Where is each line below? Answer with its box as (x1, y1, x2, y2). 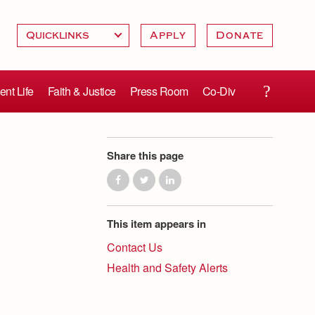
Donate (215, 29, 264, 41)
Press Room (129, 83, 188, 99)
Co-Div (202, 83, 236, 99)
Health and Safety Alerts (107, 259, 228, 276)
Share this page (107, 148, 184, 163)
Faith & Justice (47, 83, 116, 99)
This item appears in (107, 216, 206, 231)
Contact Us (107, 239, 162, 255)
